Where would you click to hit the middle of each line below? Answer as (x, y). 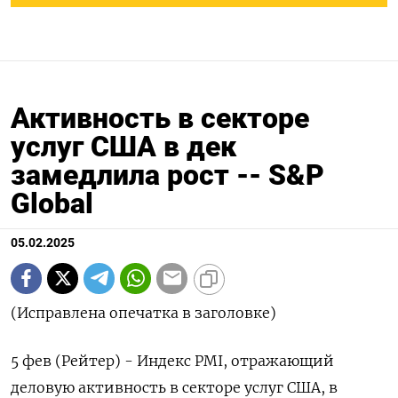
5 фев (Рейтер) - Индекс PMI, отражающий (172, 360)
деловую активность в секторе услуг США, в (174, 387)
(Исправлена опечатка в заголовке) (143, 312)
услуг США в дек (123, 146)
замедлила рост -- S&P (167, 175)
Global (52, 203)
